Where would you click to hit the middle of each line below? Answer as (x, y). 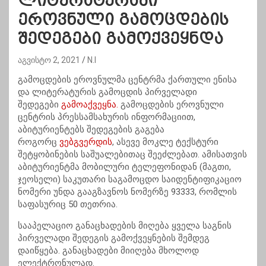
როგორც (39, 142)
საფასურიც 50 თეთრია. (68, 205)
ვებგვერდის (86, 142)
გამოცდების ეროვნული (171, 105)
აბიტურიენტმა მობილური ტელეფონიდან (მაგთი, (124, 167)
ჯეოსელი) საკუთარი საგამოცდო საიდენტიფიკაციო (130, 180)
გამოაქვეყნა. (90, 105)
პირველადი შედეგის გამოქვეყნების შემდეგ (114, 238)
